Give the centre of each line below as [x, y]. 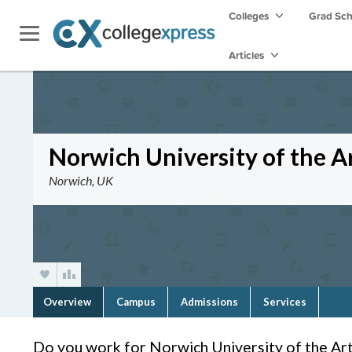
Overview [67, 302]
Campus [136, 302]
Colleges [249, 16]
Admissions [209, 302]
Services [285, 302]
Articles [247, 55]
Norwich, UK [81, 180]
